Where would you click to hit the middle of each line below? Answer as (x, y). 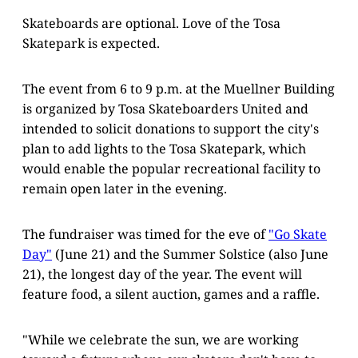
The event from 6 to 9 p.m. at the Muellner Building (179, 88)
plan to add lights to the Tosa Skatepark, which (164, 148)
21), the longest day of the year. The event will (162, 274)
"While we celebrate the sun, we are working (161, 339)
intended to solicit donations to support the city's (171, 128)
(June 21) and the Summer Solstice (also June (190, 254)
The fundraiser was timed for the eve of (145, 234)
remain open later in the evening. (125, 188)
